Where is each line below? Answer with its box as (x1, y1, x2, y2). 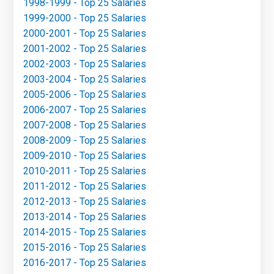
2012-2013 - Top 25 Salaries (23, 195, 147, 207)
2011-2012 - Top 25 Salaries (23, 180, 147, 192)
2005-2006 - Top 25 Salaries (23, 88, 147, 100)
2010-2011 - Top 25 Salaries (23, 165, 147, 177)
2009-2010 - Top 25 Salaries (23, 149, 147, 161)
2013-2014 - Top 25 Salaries (23, 210, 147, 223)
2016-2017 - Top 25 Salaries (23, 256, 147, 268)
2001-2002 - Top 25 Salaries (23, 42, 147, 54)
